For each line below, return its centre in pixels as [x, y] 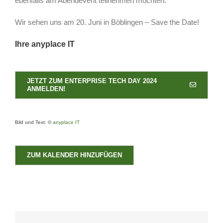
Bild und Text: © [34, 122]
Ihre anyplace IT [45, 44]
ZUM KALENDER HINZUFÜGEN [74, 155]
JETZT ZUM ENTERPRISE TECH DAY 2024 [92, 81]
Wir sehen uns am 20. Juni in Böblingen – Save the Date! [107, 22]
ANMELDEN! [46, 89]
